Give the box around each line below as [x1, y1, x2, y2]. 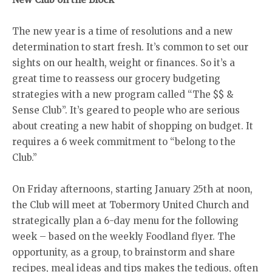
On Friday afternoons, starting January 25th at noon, [12, 183, 253, 195]
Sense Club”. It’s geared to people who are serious [12, 104, 240, 117]
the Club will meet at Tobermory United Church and [12, 199, 249, 211]
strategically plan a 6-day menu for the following [12, 215, 239, 227]
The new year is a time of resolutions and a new [12, 25, 233, 38]
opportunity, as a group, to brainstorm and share [12, 246, 235, 259]
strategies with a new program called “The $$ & [12, 89, 233, 101]
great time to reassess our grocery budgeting [12, 73, 220, 85]
